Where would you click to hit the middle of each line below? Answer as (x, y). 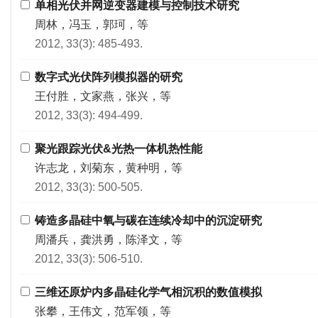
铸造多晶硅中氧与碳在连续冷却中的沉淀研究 (148, 220)
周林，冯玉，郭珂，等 (92, 24)
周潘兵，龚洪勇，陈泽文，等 (109, 240)
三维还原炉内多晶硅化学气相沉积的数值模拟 (148, 292)
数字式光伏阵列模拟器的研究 (109, 77)
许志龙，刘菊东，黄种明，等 (109, 168)
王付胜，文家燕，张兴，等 (103, 96)
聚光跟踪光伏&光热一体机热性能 (119, 149)
